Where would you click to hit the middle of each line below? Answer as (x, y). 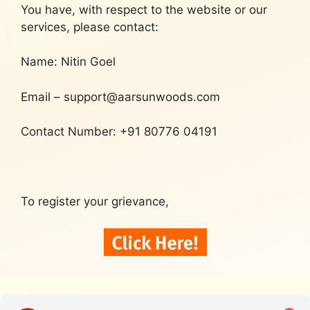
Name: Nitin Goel (68, 62)
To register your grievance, (95, 201)
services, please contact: (90, 27)
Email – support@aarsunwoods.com (120, 97)
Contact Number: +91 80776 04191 (119, 131)
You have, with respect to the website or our (144, 9)
